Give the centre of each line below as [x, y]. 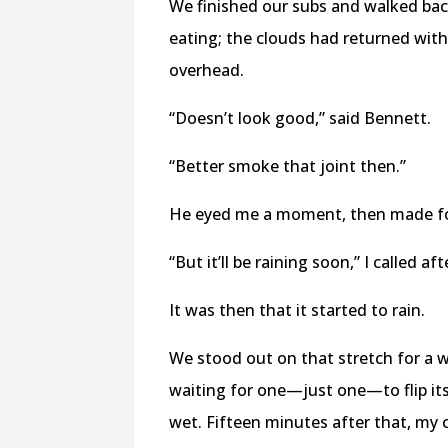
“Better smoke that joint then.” [288, 165]
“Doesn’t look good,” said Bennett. [300, 117]
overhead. [207, 69]
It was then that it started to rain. [297, 309]
